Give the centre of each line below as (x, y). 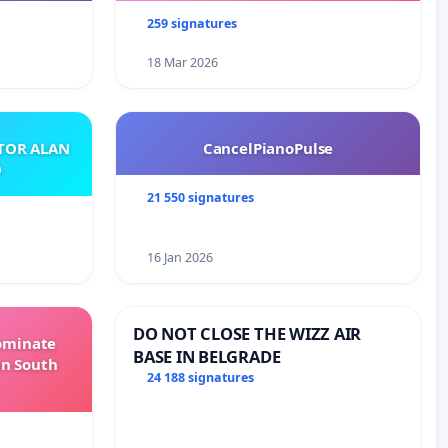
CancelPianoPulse (268, 148)
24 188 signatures (200, 377)
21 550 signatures (200, 198)
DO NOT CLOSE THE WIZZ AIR (247, 334)
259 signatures (191, 24)
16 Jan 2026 (179, 258)
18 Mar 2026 (182, 63)
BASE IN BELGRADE (207, 357)
